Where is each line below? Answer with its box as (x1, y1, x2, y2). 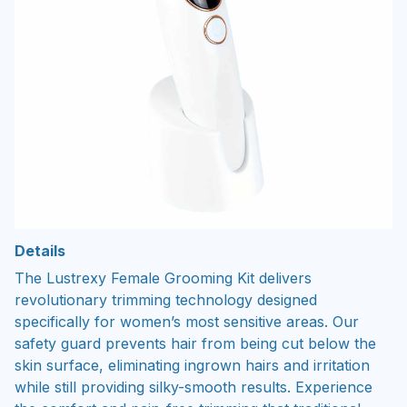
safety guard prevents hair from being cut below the (15, 334, 376, 353)
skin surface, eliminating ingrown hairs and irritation (15, 356, 370, 375)
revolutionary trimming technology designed (15, 291, 317, 310)
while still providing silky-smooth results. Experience (15, 378, 372, 397)
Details (15, 242, 65, 261)
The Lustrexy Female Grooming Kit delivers (15, 269, 312, 288)
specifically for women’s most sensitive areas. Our (15, 313, 359, 332)
